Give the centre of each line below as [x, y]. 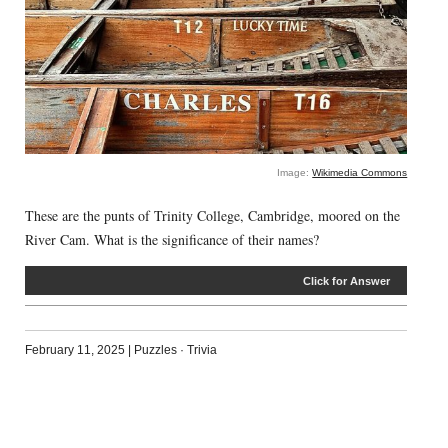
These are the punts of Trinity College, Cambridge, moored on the [212, 215]
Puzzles [155, 349]
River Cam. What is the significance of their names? [171, 239]
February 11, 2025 [74, 349]
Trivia [201, 349]
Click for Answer [347, 280]
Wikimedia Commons [360, 172]
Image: [295, 172]
